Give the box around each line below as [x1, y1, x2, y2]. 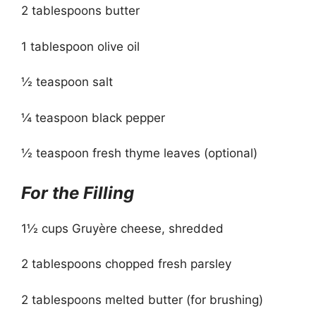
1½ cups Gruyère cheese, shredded [21, 221, 224, 236]
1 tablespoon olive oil [21, 39, 140, 54]
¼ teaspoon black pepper [21, 110, 165, 125]
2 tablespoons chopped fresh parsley [21, 257, 231, 271]
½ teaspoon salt [21, 75, 113, 89]
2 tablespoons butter [21, 4, 140, 18]
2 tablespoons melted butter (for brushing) [21, 292, 263, 307]
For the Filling [21, 182, 134, 203]
